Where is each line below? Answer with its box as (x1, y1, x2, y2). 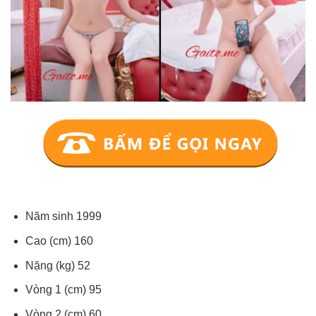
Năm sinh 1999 (25, 210, 102, 223)
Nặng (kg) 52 (25, 259, 90, 272)
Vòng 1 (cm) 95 (25, 284, 102, 296)
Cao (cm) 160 (25, 235, 93, 248)
